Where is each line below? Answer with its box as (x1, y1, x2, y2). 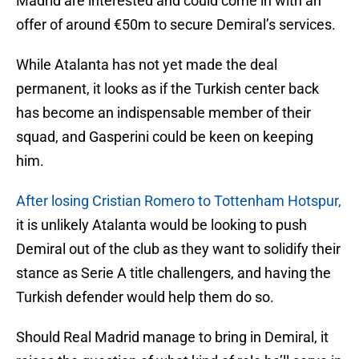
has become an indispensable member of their (16, 104, 311, 122)
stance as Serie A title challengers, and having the (16, 264, 331, 282)
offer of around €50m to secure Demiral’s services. (16, 16, 336, 34)
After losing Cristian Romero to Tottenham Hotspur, (16, 192, 341, 210)
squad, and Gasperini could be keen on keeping (16, 128, 313, 146)
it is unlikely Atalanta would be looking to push (16, 216, 307, 234)
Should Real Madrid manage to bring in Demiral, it (16, 329, 329, 346)
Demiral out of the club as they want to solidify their (16, 240, 341, 258)
